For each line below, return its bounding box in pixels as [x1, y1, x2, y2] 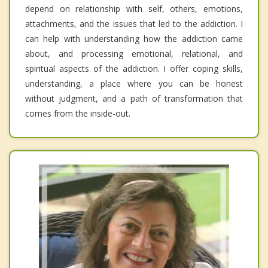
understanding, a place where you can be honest [25, 77, 243, 89]
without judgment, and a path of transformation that [25, 92, 243, 104]
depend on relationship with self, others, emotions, [25, 2, 243, 14]
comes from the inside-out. [25, 107, 130, 119]
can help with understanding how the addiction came [25, 32, 243, 44]
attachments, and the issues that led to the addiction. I [25, 17, 243, 29]
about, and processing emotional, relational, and [25, 47, 243, 59]
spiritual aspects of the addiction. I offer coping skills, [25, 62, 243, 74]
